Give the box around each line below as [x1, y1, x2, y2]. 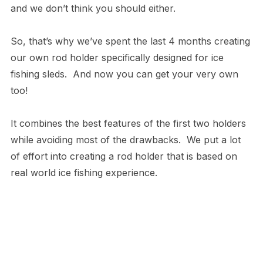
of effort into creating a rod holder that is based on [10, 150, 237, 163]
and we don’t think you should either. [10, 2, 176, 15]
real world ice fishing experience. [10, 167, 157, 179]
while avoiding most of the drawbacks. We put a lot [10, 134, 241, 146]
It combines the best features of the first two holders [10, 117, 246, 130]
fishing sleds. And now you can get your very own [10, 68, 238, 80]
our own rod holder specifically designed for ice [10, 52, 224, 64]
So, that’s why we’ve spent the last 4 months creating [10, 35, 250, 48]
